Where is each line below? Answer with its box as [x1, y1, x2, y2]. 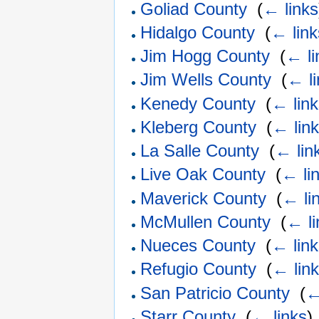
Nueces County [140, 236, 256, 256]
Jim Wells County [140, 70, 272, 90]
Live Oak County [140, 164, 266, 184]
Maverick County [140, 188, 267, 208]
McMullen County [140, 211, 271, 231]
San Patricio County [140, 283, 291, 303]
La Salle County [140, 141, 260, 161]
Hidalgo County [140, 22, 256, 42]
